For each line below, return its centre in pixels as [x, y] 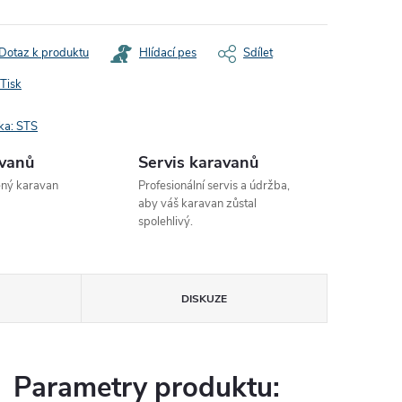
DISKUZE [204, 299]
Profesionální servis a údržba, [214, 186]
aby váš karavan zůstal [198, 204]
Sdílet [258, 53]
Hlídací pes [168, 53]
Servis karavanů [199, 162]
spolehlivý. [166, 222]
